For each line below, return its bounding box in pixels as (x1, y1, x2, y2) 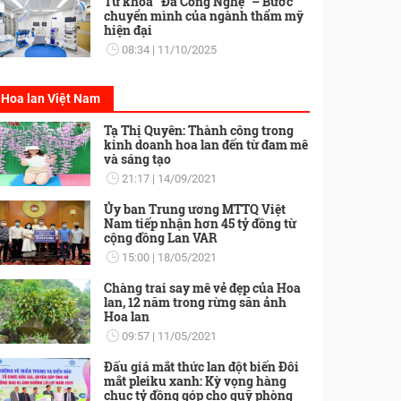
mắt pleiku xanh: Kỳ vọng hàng (103, 372, 286, 390)
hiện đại (103, 21, 152, 39)
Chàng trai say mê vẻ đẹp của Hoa (103, 279, 301, 297)
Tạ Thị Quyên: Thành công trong (103, 122, 294, 140)
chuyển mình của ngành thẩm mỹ (103, 7, 303, 25)
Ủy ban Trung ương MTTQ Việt (103, 200, 286, 218)
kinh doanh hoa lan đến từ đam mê (103, 136, 308, 154)
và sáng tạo (103, 150, 171, 168)
